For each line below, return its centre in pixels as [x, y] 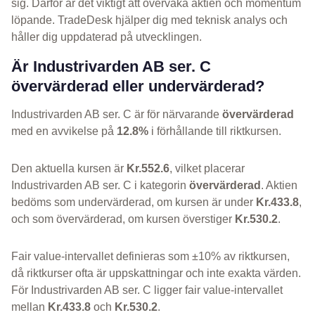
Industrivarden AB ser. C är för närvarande [117, 115]
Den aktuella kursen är [69, 169]
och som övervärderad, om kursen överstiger [123, 219]
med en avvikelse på [64, 131]
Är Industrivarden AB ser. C [111, 67]
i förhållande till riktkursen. [215, 131]
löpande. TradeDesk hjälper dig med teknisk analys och [149, 20]
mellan [30, 307]
